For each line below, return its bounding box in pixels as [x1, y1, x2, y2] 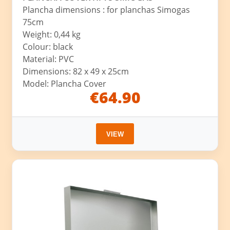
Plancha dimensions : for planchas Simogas [23, 4, 190, 16]
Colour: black [23, 41, 73, 53]
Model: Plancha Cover [23, 78, 107, 90]
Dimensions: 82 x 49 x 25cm [23, 66, 129, 78]
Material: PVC [23, 53, 74, 65]
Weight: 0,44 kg [23, 29, 81, 41]
